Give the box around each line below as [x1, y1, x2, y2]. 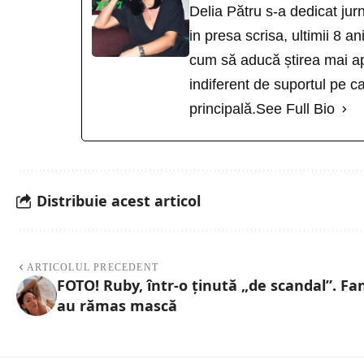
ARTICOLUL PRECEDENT [27, 262, 159, 274]
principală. [189, 101, 256, 118]
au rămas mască [57, 296, 177, 316]
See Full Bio [256, 101, 335, 118]
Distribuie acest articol [37, 190, 201, 210]
